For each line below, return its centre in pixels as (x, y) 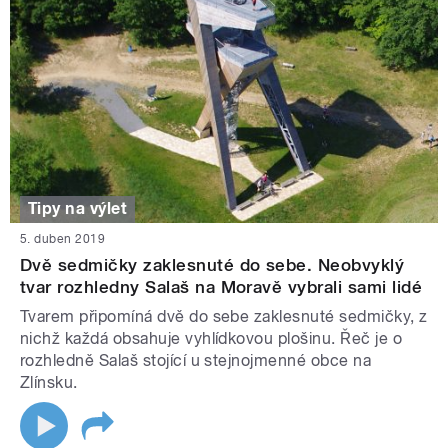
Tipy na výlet (78, 209)
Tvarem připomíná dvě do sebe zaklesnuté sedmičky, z (224, 316)
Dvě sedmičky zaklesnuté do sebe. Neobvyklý (212, 264)
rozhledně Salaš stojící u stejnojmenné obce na (196, 360)
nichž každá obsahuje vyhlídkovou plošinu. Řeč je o (211, 338)
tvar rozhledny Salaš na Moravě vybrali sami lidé (221, 286)
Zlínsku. (49, 382)
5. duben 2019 (63, 238)
